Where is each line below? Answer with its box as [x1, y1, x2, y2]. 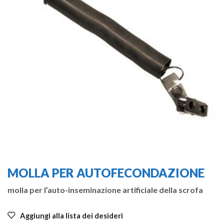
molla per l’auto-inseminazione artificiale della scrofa [7, 184, 203, 194]
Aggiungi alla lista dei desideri [20, 211, 123, 220]
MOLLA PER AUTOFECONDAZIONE [7, 165, 204, 180]
